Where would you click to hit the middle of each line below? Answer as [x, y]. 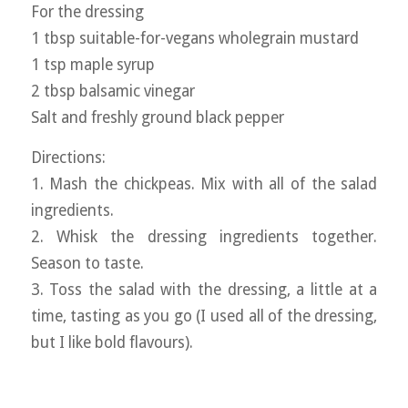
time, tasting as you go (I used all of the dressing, [204, 316]
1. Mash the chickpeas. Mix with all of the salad [204, 184]
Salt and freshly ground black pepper [157, 117]
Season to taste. [87, 263]
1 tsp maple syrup [92, 64]
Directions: [68, 157]
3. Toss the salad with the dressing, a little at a [204, 289]
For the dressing [87, 11]
